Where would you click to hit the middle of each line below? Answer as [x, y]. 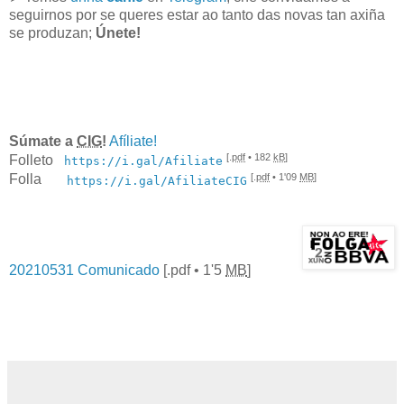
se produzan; [52, 32]
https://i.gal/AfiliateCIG [157, 180]
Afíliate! [133, 141]
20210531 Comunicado [84, 270]
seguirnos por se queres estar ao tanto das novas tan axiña [197, 14]
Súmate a [43, 141]
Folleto [37, 161]
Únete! [118, 32]
